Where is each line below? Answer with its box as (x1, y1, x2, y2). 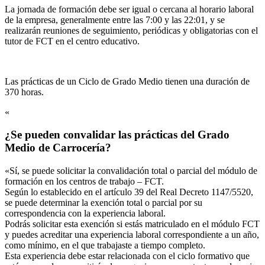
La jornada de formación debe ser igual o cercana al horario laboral (5, 4, 254, 14)
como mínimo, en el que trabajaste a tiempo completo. (5, 240, 205, 251)
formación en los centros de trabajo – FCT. (5, 176, 164, 187)
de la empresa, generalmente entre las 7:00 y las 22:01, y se (5, 14, 225, 25)
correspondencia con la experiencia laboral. (5, 208, 166, 219)
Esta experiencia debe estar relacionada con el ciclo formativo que (5, 251, 250, 261)
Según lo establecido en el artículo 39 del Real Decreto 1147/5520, (5, 187, 253, 198)
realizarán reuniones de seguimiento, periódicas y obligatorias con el (5, 25, 258, 35)
